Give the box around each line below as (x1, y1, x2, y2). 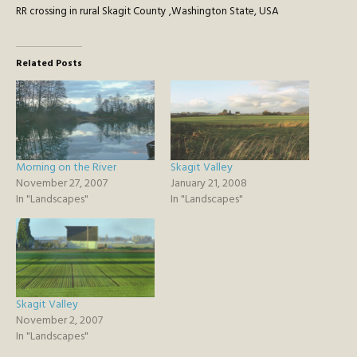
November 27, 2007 (16, 174, 108, 193)
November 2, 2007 (16, 312, 103, 331)
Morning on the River (16, 158, 116, 177)
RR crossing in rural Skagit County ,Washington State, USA (16, 2, 279, 20)
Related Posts (16, 56, 82, 73)
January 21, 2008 (171, 174, 247, 193)
